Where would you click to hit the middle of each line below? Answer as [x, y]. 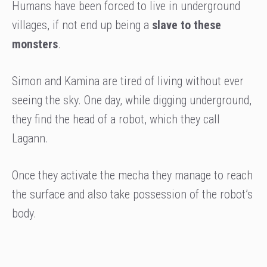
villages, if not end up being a [82, 25]
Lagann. [30, 139]
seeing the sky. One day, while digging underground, [132, 100]
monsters [35, 44]
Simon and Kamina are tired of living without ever [128, 81]
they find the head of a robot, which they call [116, 119]
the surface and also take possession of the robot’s [132, 195]
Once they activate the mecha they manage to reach [132, 176]
